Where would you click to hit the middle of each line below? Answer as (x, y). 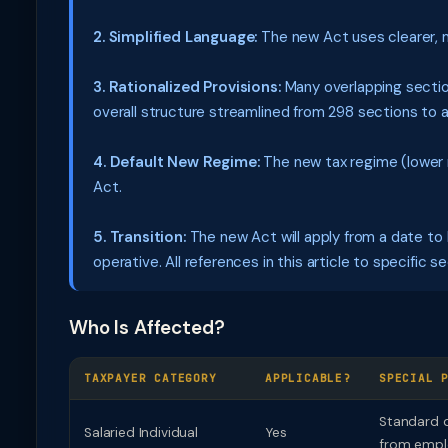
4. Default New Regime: (176, 162)
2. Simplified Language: (175, 37)
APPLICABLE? (308, 378)
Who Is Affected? (147, 327)
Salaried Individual (141, 432)
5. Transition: (139, 237)
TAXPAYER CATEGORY (150, 378)
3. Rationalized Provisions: (187, 87)
